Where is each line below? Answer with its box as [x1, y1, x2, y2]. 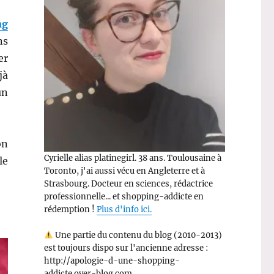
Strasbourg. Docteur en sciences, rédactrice [43, 178, 213, 189]
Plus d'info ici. [96, 204, 152, 215]
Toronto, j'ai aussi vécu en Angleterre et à [43, 165, 205, 176]
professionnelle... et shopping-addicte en [43, 191, 204, 202]
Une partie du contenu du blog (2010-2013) [53, 229, 222, 240]
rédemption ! [43, 204, 97, 215]
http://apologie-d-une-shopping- [43, 255, 180, 266]
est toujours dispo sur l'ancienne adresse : [43, 242, 208, 253]
